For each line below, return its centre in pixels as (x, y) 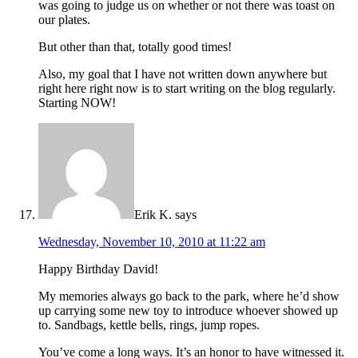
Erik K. (153, 215)
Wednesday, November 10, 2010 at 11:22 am (152, 242)
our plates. (64, 20)
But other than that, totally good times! (135, 47)
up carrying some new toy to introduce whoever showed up (188, 311)
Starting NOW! (77, 103)
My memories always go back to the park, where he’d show (189, 296)
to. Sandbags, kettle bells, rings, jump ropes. (149, 325)
